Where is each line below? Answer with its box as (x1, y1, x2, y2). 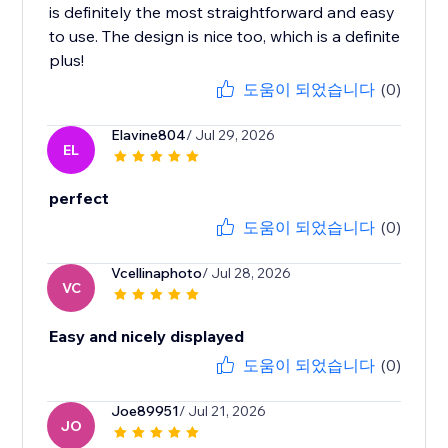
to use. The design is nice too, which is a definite (49, 26, 401, 47)
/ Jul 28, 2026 (202, 264, 292, 283)
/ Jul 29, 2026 (186, 126, 276, 145)
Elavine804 (111, 126, 187, 145)
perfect (49, 188, 110, 209)
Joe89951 (111, 402, 180, 421)
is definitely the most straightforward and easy (49, 2, 396, 23)
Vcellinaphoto (111, 264, 203, 283)
